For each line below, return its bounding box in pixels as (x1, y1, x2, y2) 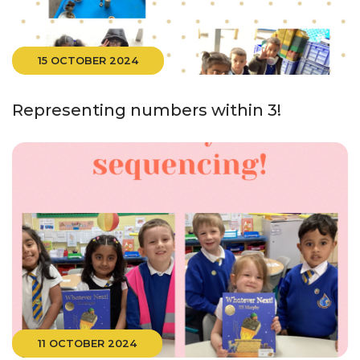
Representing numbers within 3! (12, 100, 281, 121)
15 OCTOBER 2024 (38, 55, 138, 67)
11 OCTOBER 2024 (38, 337, 137, 350)
